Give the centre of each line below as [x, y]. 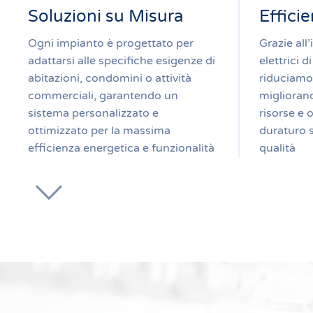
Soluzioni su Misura [105, 16]
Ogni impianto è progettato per [111, 43]
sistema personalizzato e [93, 113]
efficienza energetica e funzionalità [121, 148]
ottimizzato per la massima [99, 131]
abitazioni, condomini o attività [110, 78]
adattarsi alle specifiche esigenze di [122, 61]
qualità [277, 148]
